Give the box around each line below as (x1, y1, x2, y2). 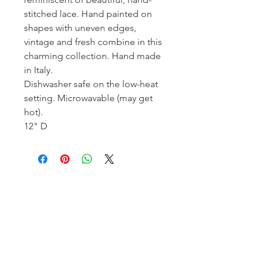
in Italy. (24, 64, 53, 75)
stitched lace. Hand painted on (24, 8, 152, 19)
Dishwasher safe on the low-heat (24, 78, 158, 89)
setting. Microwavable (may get (24, 92, 153, 104)
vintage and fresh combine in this (24, 36, 162, 47)
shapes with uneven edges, (24, 22, 136, 33)
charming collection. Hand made (24, 50, 161, 61)
